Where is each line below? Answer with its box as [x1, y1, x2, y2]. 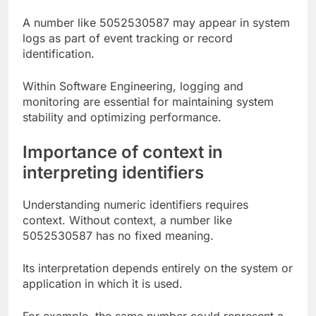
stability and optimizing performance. [23, 110, 221, 125]
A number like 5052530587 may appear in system [23, 16, 290, 30]
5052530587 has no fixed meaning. [23, 229, 214, 243]
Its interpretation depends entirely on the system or [23, 261, 293, 276]
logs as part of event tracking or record [23, 31, 233, 46]
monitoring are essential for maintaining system [23, 95, 274, 109]
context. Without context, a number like [23, 213, 232, 228]
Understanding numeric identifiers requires [23, 197, 248, 212]
